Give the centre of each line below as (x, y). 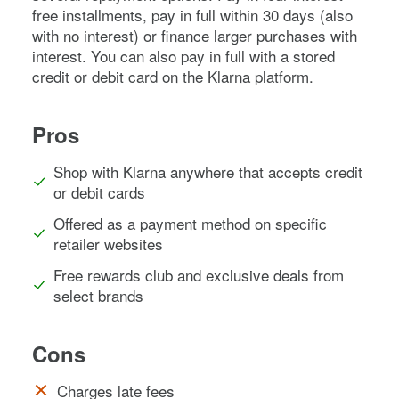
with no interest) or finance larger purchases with (195, 35)
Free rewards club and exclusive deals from (199, 274)
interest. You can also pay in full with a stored (183, 55)
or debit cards (99, 191)
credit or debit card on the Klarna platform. (173, 76)
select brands (99, 295)
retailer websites (109, 243)
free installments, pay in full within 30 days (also (192, 14)
